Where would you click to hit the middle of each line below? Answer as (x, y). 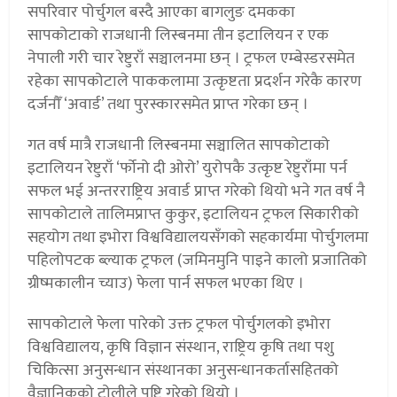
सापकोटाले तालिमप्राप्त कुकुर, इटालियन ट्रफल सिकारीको (194, 215)
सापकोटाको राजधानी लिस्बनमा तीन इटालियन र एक (179, 36)
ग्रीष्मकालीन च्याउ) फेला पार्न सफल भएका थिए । (166, 284)
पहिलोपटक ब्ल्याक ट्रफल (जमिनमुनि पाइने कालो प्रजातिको (198, 261)
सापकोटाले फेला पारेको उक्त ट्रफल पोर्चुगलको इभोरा (179, 325)
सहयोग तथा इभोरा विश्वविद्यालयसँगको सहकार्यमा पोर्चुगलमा (198, 238)
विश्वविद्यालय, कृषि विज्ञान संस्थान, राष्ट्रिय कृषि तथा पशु (181, 348)
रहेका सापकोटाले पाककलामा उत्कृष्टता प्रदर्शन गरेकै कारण (195, 82)
